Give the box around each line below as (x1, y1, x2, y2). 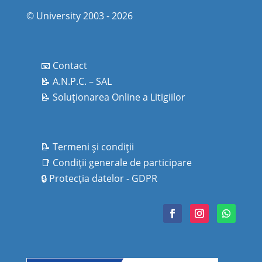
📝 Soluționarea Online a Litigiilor (40, 91, 185, 104)
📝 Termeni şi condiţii (40, 140, 134, 154)
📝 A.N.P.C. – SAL (40, 75, 112, 88)
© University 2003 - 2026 (26, 9, 133, 23)
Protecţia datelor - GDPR (49, 172, 157, 185)
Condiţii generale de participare (52, 156, 192, 170)
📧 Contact (40, 59, 87, 73)
